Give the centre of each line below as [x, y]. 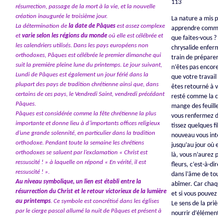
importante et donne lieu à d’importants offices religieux [88, 124]
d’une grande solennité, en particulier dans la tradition [85, 133]
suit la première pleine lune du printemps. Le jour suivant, [89, 65]
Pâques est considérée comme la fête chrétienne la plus [86, 114]
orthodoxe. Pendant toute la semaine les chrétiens [80, 143]
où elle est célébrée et [135, 36]
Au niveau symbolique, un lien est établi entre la [78, 182]
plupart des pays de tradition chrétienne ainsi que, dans [87, 85]
